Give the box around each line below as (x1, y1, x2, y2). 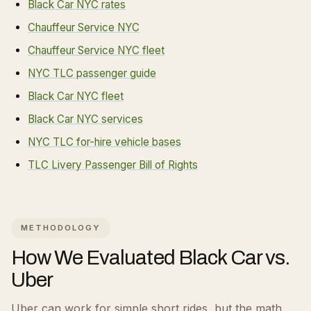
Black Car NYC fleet (28, 90, 124, 103)
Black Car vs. (178, 246, 290, 269)
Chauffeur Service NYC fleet (28, 44, 165, 57)
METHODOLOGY (21, 223, 101, 233)
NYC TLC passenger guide (28, 67, 156, 80)
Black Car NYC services (28, 112, 143, 126)
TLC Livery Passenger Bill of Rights (28, 158, 198, 171)
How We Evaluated (11, 246, 178, 269)
